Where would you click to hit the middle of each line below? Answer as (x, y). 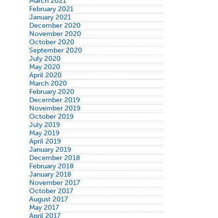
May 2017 (44, 207)
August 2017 (48, 199)
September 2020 (55, 50)
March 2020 (48, 83)
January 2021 (50, 17)
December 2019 (54, 100)
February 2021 (51, 9)
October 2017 (51, 191)
